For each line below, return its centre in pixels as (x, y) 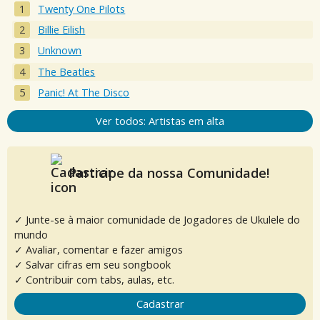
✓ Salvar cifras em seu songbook (92, 265)
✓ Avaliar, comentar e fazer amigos (99, 250)
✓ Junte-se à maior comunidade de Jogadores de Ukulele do (157, 220)
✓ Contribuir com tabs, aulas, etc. (94, 280)
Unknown (60, 51)
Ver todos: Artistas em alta (160, 121)
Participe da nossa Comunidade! (167, 173)
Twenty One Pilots (82, 9)
